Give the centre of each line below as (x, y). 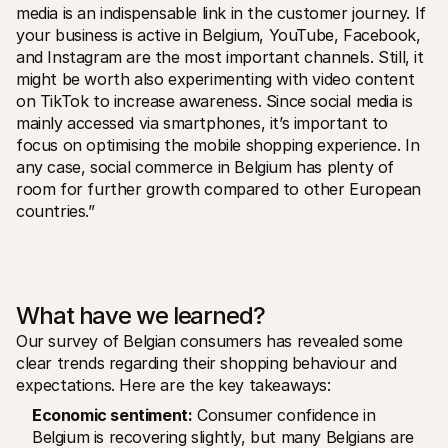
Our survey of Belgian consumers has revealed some (209, 340)
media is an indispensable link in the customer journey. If (221, 12)
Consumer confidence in (284, 414)
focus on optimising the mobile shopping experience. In (218, 144)
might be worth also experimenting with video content (215, 78)
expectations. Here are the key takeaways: (173, 384)
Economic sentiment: (112, 414)
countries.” (55, 210)
